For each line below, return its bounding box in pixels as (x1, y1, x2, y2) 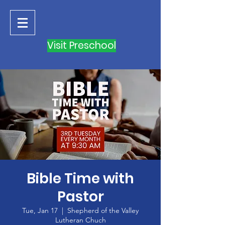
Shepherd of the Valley (67, 206, 139, 215)
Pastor (57, 187, 104, 206)
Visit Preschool (47, 39, 116, 52)
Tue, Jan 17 (22, 206, 58, 215)
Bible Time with (27, 169, 134, 188)
